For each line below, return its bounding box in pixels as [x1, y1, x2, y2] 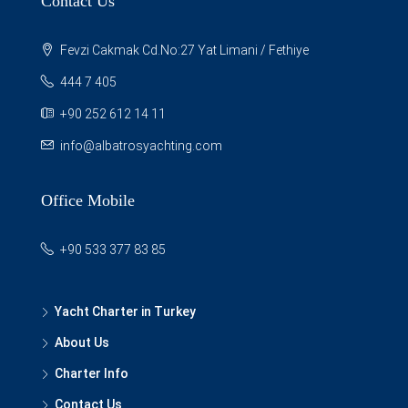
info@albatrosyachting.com [60, 138, 222, 154]
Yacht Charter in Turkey [55, 304, 196, 320]
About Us [55, 335, 109, 351]
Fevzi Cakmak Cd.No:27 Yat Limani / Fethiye [57, 43, 309, 58]
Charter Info [55, 366, 128, 382]
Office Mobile [41, 191, 135, 210]
